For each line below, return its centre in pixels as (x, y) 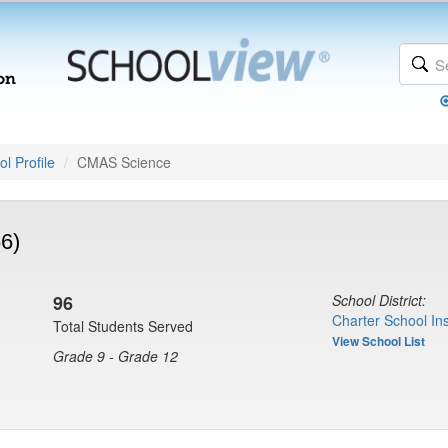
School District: (379, 300)
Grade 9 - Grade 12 (115, 356)
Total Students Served (123, 326)
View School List (378, 341)
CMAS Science (124, 162)
